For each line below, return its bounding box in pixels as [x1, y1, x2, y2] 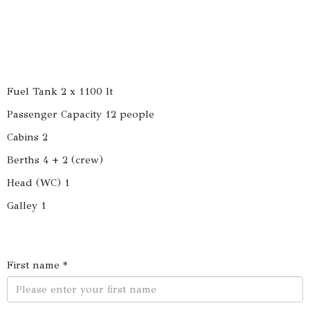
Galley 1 [7, 199, 46, 212]
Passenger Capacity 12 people [7, 107, 154, 120]
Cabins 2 [7, 130, 48, 143]
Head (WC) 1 [7, 176, 70, 189]
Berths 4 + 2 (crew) [7, 153, 103, 166]
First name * [7, 258, 67, 271]
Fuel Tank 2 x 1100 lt [7, 84, 113, 98]
